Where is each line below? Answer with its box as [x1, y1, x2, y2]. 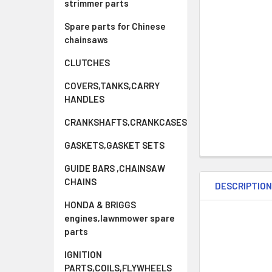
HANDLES [64, 93, 104, 104]
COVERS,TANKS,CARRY [64, 80, 160, 91]
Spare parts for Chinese [64, 21, 166, 32]
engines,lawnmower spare [64, 212, 175, 223]
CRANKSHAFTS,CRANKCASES [64, 117, 187, 127]
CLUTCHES [64, 57, 110, 68]
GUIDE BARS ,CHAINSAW [64, 163, 165, 174]
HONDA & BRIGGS [64, 199, 136, 210]
